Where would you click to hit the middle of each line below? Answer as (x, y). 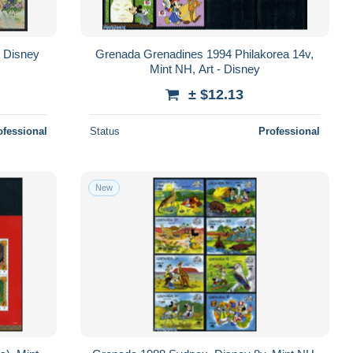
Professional (289, 131)
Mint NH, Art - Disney (204, 69)
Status (104, 131)
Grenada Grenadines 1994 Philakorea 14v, (205, 54)
